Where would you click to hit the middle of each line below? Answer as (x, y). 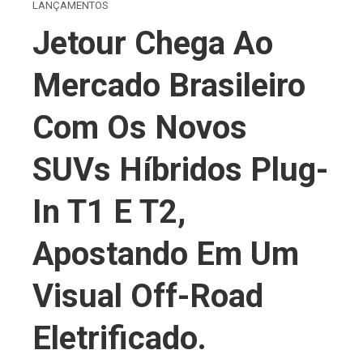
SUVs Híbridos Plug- (180, 169)
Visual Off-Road (148, 296)
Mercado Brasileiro (169, 85)
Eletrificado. (120, 338)
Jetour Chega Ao (153, 43)
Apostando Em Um (166, 254)
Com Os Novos (140, 127)
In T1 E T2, (109, 211)
